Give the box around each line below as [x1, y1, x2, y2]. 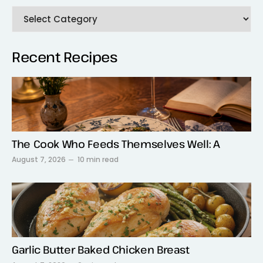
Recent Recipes [12, 46, 117, 66]
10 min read [77, 154, 119, 164]
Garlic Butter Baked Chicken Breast [12, 242, 190, 257]
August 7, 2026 [12, 154, 66, 164]
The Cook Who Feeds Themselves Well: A [12, 136, 220, 151]
